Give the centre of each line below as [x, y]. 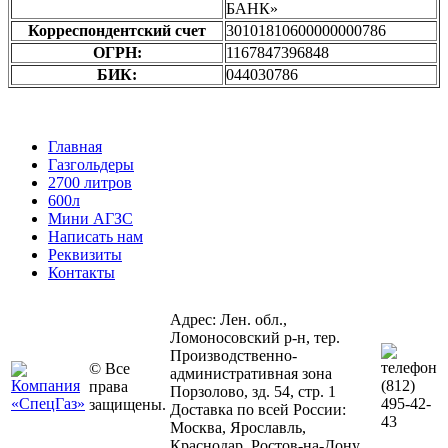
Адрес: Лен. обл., [228, 319]
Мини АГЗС [90, 218]
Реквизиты [85, 254]
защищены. [127, 404]
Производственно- [233, 355]
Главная [75, 146]
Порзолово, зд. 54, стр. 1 [253, 391]
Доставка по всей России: [258, 409]
